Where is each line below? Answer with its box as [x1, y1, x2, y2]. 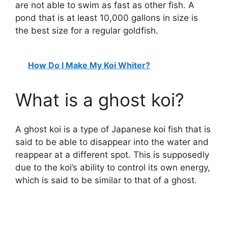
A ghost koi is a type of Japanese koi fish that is [15, 124, 211, 135]
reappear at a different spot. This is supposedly [15, 150, 209, 160]
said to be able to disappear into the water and [15, 137, 209, 148]
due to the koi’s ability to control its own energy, [15, 162, 210, 173]
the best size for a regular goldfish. [15, 25, 158, 36]
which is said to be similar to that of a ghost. [15, 175, 197, 186]
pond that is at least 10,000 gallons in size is [15, 13, 198, 23]
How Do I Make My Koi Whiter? [28, 60, 150, 70]
